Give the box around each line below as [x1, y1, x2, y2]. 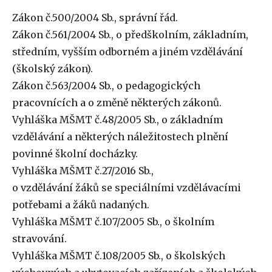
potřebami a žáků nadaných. [12, 199, 149, 211]
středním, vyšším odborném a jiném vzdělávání [12, 46, 243, 58]
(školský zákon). [12, 63, 93, 75]
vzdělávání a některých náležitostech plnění [12, 131, 228, 143]
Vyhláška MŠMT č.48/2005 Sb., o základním [12, 114, 223, 126]
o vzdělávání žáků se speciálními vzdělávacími [12, 182, 241, 194]
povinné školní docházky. [12, 148, 138, 160]
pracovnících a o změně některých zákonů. [12, 97, 224, 109]
